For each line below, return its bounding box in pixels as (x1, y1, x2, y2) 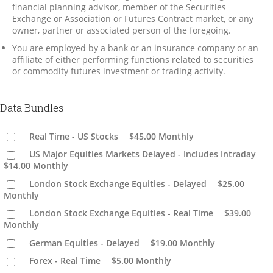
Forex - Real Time (29, 255, 101, 267)
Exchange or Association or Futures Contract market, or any (12, 12, 253, 24)
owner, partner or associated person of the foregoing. (12, 24, 231, 36)
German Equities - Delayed (29, 236, 140, 249)
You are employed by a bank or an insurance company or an (12, 41, 258, 54)
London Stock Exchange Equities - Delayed (29, 177, 207, 190)
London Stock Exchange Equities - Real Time (29, 207, 214, 219)
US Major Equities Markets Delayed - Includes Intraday (29, 148, 257, 160)
